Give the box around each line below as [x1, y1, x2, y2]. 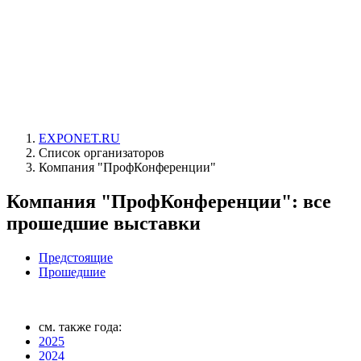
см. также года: [39, 319, 122, 334]
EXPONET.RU [39, 131, 120, 145]
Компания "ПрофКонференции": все [6, 190, 331, 212]
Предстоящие [39, 250, 113, 264]
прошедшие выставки [6, 212, 201, 234]
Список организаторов [39, 146, 164, 160]
